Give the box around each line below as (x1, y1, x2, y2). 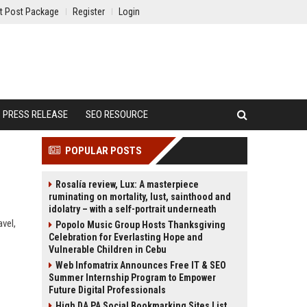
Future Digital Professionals (49, 284, 166, 295)
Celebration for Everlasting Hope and (49, 232, 203, 243)
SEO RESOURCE (86, 108, 148, 121)
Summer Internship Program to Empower (49, 272, 216, 283)
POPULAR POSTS (65, 145, 142, 157)
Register (73, 6, 105, 17)
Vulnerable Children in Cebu (49, 244, 167, 255)
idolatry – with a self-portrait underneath (49, 204, 217, 214)
